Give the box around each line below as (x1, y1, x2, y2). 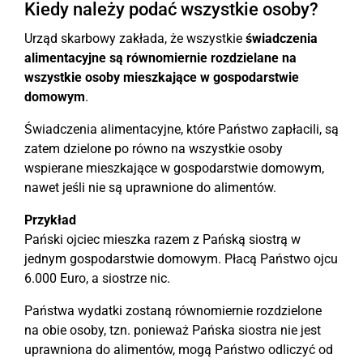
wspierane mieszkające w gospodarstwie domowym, (24, 160, 324, 176)
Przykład (24, 212, 76, 228)
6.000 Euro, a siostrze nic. (24, 271, 170, 286)
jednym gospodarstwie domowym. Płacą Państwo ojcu (24, 251, 338, 267)
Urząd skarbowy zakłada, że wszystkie (24, 31, 246, 46)
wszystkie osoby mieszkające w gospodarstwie (24, 70, 299, 85)
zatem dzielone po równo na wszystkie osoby (24, 141, 283, 156)
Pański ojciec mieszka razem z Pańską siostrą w (24, 232, 301, 247)
